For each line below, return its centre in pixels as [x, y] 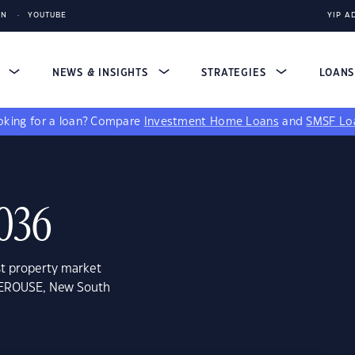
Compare [117, 122]
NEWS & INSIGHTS [102, 73]
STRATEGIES [236, 73]
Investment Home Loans [211, 122]
